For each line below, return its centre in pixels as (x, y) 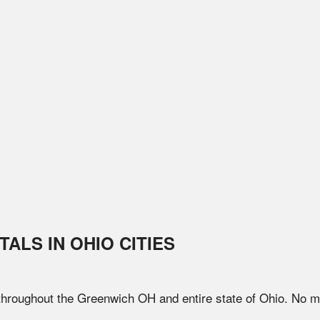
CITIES (145, 243)
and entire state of (207, 297)
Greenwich (106, 297)
